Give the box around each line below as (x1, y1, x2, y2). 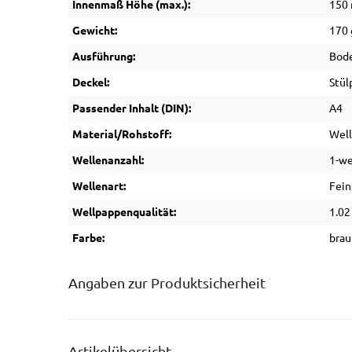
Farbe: (72, 232, 104, 244)
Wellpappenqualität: (72, 206, 176, 218)
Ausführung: (72, 50, 135, 63)
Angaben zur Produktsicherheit (68, 275, 266, 291)
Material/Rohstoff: (72, 128, 171, 141)
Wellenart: (72, 180, 126, 192)
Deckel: (72, 76, 109, 89)
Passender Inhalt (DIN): (72, 102, 191, 115)
